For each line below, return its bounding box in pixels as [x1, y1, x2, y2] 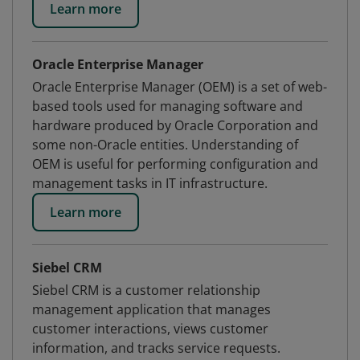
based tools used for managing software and [32, 97, 303, 115]
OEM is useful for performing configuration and [32, 155, 318, 173]
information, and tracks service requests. [32, 339, 280, 357]
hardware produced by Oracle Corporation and [32, 117, 318, 134]
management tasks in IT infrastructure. [32, 174, 268, 192]
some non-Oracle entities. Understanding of [32, 136, 298, 153]
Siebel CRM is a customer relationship [32, 281, 260, 299]
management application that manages [32, 301, 271, 318]
